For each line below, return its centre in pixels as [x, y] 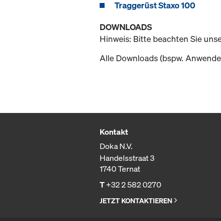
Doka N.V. [116, 146]
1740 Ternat [120, 169]
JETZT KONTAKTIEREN [136, 201]
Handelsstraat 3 [127, 158]
